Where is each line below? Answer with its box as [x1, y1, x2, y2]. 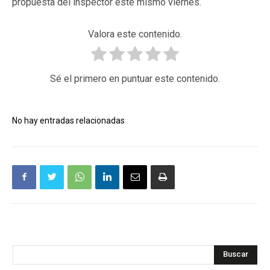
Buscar [223, 250, 248, 259]
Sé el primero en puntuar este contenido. [50, 72, 220, 84]
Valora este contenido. [88, 28, 182, 40]
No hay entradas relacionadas [12, 115, 125, 125]
